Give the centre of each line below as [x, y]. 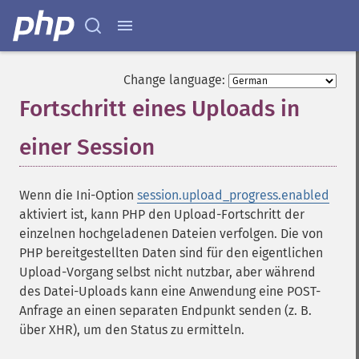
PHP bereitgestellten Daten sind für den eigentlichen [171, 253]
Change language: [174, 80]
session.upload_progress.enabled [233, 195]
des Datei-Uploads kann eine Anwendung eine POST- [170, 291]
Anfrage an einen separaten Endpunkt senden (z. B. [165, 311]
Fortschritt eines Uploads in [159, 109]
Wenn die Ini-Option [78, 195]
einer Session [87, 147]
